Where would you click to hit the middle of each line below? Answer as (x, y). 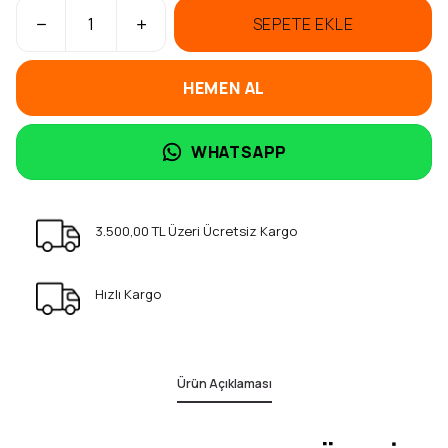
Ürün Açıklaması (224, 383)
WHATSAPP (239, 152)
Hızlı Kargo (128, 294)
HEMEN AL (224, 88)
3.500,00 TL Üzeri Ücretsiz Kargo (196, 231)
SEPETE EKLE (303, 24)
